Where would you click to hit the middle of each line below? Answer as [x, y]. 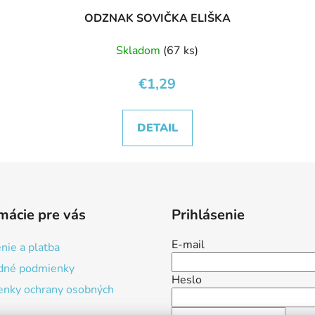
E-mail [188, 244]
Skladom [140, 50]
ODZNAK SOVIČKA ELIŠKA [157, 18]
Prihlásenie [208, 214]
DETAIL [157, 128]
